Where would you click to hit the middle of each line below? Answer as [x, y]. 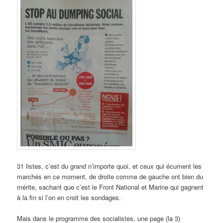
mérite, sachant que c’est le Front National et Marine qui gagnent [111, 187]
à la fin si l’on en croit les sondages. [69, 197]
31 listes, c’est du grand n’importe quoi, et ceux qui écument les [110, 166]
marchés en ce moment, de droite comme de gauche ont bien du [110, 176]
